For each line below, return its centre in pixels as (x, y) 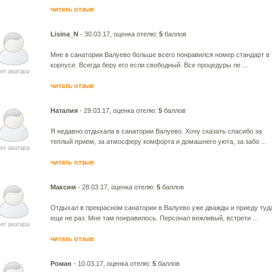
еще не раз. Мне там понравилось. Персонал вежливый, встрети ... (154, 218)
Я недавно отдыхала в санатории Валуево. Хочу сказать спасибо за (156, 131)
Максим (63, 187)
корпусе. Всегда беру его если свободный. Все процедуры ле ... (149, 65)
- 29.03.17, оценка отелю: (118, 110)
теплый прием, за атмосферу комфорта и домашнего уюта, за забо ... (158, 141)
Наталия (64, 110)
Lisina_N (64, 34)
